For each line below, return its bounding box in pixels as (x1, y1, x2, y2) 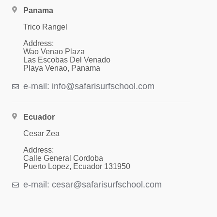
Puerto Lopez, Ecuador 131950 (23, 162, 130, 170)
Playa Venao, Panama (23, 64, 100, 72)
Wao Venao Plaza (23, 47, 85, 56)
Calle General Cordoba (23, 154, 103, 162)
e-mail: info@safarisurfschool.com (23, 81, 155, 91)
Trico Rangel (23, 23, 67, 31)
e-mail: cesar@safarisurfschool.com (23, 180, 162, 189)
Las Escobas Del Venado (23, 56, 110, 64)
